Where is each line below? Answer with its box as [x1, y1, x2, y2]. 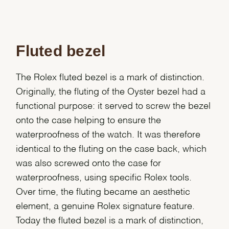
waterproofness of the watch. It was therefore [16, 130, 201, 140]
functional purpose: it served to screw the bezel [16, 102, 211, 111]
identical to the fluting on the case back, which [16, 145, 207, 154]
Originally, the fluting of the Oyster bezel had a [16, 87, 206, 97]
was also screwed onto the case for [16, 159, 162, 169]
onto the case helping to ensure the [16, 116, 162, 126]
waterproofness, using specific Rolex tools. [16, 173, 192, 183]
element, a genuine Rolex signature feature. [16, 202, 195, 212]
